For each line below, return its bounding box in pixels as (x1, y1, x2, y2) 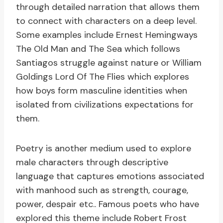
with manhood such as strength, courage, (16, 184, 188, 197)
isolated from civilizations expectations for (16, 99, 194, 111)
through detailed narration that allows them (16, 1, 200, 13)
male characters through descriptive (16, 156, 168, 169)
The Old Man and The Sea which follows (16, 43, 180, 55)
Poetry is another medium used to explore (16, 142, 191, 155)
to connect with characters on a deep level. (16, 15, 197, 27)
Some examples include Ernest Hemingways (16, 29, 198, 41)
